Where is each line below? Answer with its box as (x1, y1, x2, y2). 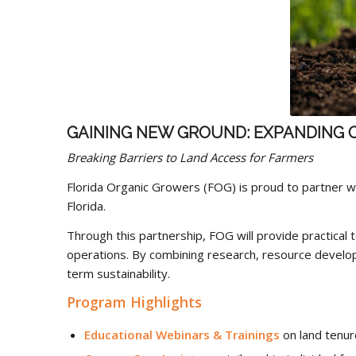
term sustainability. (66, 265, 170, 281)
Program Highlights (66, 292, 202, 312)
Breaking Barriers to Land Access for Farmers (66, 149, 313, 165)
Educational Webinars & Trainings (83, 327, 280, 342)
